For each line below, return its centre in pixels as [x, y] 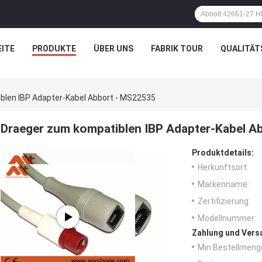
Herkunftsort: [223, 168]
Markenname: [223, 185]
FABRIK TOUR [177, 49]
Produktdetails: [223, 153]
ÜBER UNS [113, 49]
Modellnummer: [227, 218]
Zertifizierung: [224, 201]
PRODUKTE [54, 49]
